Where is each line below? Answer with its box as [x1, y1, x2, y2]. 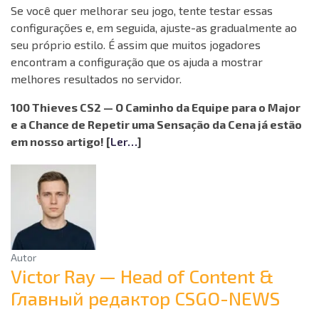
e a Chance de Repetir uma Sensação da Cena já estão [11, 117, 302, 132]
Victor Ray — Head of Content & [11, 265, 273, 288]
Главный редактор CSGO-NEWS [11, 287, 280, 310]
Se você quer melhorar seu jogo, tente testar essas [11, 4, 273, 18]
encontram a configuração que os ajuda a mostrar [11, 55, 263, 69]
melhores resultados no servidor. [11, 72, 182, 86]
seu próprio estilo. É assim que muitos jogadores [11, 38, 261, 52]
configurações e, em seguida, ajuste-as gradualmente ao [11, 21, 297, 35]
